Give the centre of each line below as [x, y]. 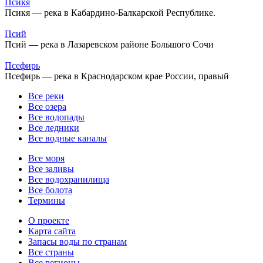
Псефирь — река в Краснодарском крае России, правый [117, 76]
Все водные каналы [68, 139]
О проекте [49, 221]
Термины [47, 201]
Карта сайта [52, 231]
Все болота [50, 190]
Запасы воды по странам [77, 242]
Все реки [46, 96]
